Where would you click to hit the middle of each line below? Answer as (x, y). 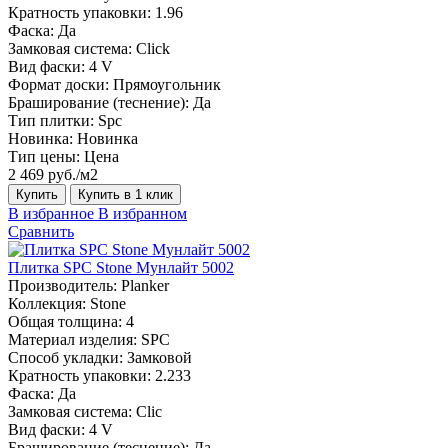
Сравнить (41, 231)
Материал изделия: (72, 339)
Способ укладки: (65, 357)
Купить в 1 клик (125, 194)
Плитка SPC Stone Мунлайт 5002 (121, 267)
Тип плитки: (51, 120)
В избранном (142, 213)
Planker (145, 285)
